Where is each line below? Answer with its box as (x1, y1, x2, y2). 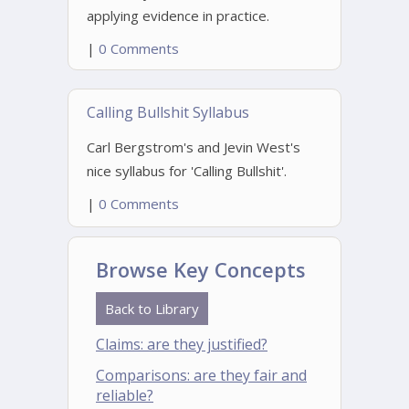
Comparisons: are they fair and (96, 365, 307, 385)
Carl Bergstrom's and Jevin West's (87, 138, 300, 156)
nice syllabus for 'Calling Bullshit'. (87, 162, 287, 180)
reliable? (96, 385, 153, 405)
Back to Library (105, 299, 199, 318)
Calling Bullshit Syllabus (87, 102, 249, 122)
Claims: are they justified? (96, 334, 267, 354)
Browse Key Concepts (96, 256, 306, 283)
